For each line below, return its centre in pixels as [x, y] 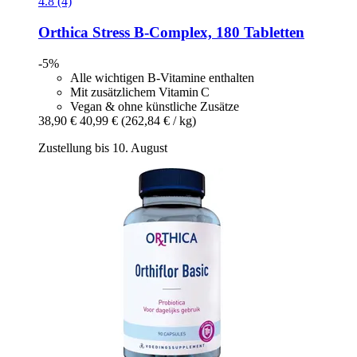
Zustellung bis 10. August [103, 147]
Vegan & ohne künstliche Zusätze [155, 106]
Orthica [63, 33]
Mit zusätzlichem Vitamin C [140, 92]
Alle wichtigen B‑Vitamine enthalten [162, 77]
